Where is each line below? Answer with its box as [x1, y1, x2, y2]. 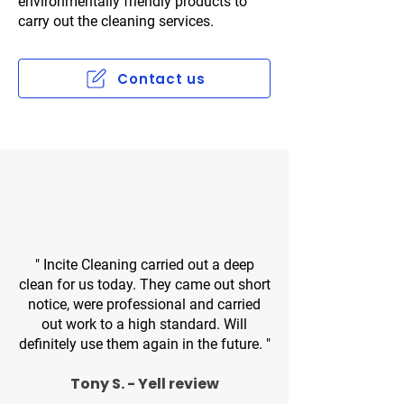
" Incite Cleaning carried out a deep [34, 256, 254, 273]
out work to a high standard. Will [41, 316, 247, 333]
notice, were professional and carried [28, 296, 261, 313]
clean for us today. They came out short [18, 276, 271, 293]
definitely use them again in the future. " [18, 335, 271, 353]
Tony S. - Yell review [69, 373, 219, 394]
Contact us [117, 69, 206, 88]
